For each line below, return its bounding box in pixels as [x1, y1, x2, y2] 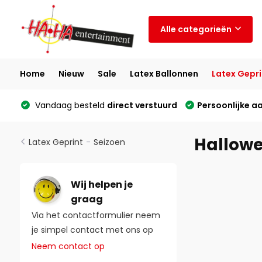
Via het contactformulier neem [31, 209, 160, 221]
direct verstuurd [106, 99, 177, 111]
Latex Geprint [28, 136, 83, 148]
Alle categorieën [160, 23, 232, 35]
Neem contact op [31, 240, 105, 252]
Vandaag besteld [32, 99, 107, 111]
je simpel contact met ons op [31, 224, 153, 236]
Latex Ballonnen [129, 68, 198, 80]
